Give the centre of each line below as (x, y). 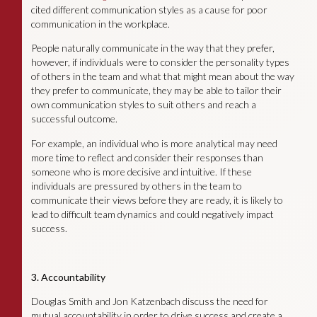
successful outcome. (74, 119)
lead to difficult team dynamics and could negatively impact (152, 214)
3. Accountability (68, 277)
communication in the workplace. (100, 23)
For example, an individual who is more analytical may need (154, 143)
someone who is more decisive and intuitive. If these (141, 171)
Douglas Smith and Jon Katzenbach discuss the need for (149, 301)
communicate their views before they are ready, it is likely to (157, 200)
